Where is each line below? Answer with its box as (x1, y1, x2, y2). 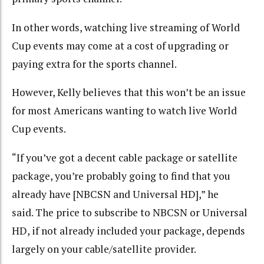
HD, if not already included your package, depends (12, 223, 245, 237)
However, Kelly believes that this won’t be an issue (12, 85, 246, 100)
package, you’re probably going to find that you (12, 169, 230, 183)
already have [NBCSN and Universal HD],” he (12, 187, 219, 201)
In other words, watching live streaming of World (12, 20, 240, 34)
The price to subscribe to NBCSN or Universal (35, 205, 247, 219)
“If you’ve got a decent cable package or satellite (12, 150, 237, 164)
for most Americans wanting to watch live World (12, 104, 237, 118)
